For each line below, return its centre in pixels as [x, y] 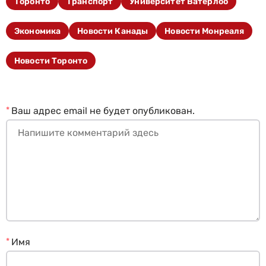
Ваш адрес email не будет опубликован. [103, 111]
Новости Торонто [51, 61]
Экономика [38, 31]
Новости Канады [113, 31]
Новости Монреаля [205, 31]
